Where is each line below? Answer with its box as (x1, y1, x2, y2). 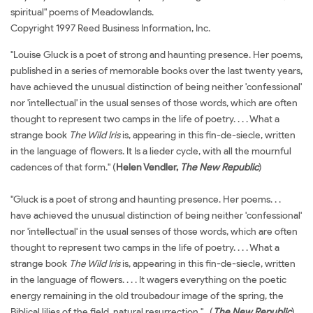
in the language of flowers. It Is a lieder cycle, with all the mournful (10, 145, 291, 157)
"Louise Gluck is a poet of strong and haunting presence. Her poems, (10, 48, 303, 61)
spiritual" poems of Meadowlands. (10, 6, 154, 18)
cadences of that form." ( (10, 161, 116, 173)
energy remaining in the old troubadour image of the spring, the (10, 289, 284, 302)
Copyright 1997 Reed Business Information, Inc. (10, 22, 210, 34)
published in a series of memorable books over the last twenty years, (10, 64, 303, 77)
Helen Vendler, (116, 161, 180, 173)
